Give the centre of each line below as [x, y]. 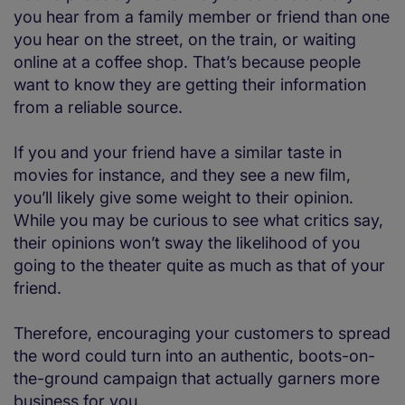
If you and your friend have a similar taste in [178, 153]
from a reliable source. [98, 108]
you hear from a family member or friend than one [202, 17]
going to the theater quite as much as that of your [199, 266]
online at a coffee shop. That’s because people [187, 62]
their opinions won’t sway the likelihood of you [187, 243]
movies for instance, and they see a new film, [182, 175]
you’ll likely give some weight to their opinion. [184, 198]
